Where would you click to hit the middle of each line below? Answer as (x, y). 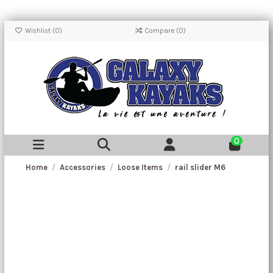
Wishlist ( (39, 31)
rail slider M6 (200, 168)
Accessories (83, 168)
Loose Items (140, 168)
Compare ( (162, 31)
